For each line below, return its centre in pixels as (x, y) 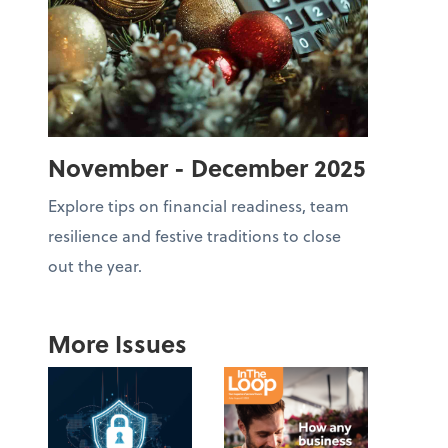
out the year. (95, 265)
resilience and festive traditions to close (194, 235)
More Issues (117, 343)
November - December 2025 (206, 167)
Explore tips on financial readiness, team (198, 205)
